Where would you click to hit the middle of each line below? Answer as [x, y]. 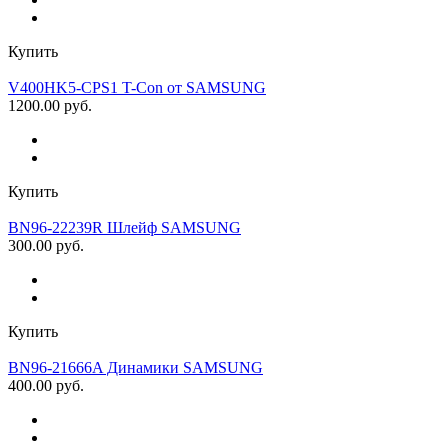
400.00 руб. [46, 385]
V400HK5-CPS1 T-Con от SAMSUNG [137, 87]
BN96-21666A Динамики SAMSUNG [135, 367]
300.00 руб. [46, 245]
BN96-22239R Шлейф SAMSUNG [124, 227]
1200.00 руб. [50, 105]
